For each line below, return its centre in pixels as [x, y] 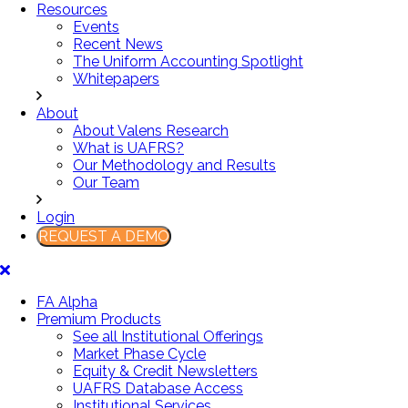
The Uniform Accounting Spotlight [188, 62]
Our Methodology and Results [174, 166]
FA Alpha [67, 302]
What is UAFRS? [128, 148]
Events [96, 27]
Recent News [118, 45]
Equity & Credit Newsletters [165, 372]
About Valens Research [151, 131]
